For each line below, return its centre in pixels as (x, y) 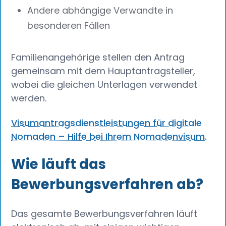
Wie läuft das (59, 164)
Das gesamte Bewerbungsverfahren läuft (104, 213)
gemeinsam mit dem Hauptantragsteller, (103, 71)
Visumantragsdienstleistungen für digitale (107, 123)
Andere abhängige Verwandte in (100, 10)
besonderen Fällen (69, 25)
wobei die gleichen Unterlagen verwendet (104, 85)
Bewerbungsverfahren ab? (107, 184)
